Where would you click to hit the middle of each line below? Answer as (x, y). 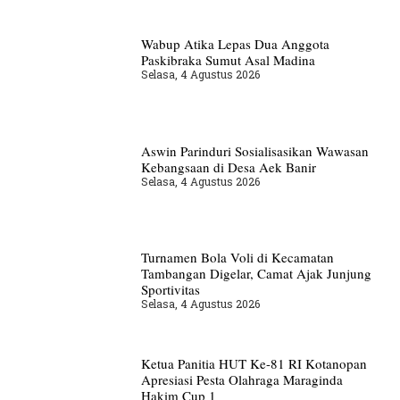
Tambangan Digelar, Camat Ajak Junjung (256, 273)
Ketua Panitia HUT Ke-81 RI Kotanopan (254, 364)
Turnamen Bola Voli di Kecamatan (237, 257)
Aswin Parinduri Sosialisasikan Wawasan (254, 150)
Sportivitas (170, 289)
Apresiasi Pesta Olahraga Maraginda (242, 380)
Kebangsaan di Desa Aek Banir (228, 167)
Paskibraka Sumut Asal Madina (228, 60)
